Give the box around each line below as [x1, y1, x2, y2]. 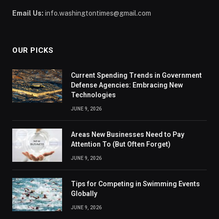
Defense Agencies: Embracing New [71, 81, 183, 89]
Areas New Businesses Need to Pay [71, 130, 184, 138]
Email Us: [12, 9, 44, 17]
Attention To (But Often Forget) [71, 140, 171, 148]
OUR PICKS [12, 45, 54, 55]
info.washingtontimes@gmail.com [44, 9, 151, 17]
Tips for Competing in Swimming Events [71, 179, 200, 188]
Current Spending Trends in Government [71, 71, 202, 79]
